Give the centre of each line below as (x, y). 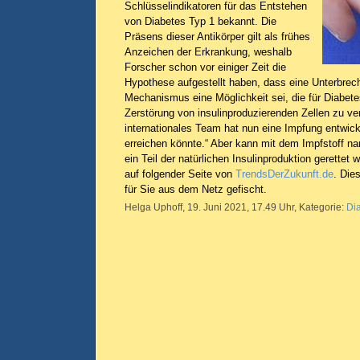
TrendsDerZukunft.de (284, 174)
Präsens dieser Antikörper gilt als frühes (217, 36)
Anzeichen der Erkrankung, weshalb (208, 51)
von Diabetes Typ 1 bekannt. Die (200, 21)
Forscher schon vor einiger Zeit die (205, 67)
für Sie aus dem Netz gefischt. (196, 189)
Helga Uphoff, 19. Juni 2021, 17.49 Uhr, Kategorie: (235, 207)
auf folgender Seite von (180, 174)
